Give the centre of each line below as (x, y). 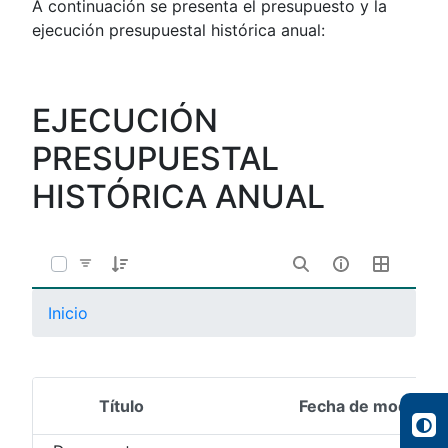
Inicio (68, 312)
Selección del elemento (143, 416)
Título (121, 405)
